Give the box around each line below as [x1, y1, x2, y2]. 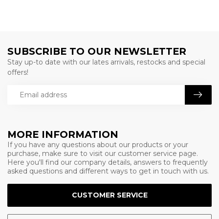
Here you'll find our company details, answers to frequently [7, 158, 208, 167]
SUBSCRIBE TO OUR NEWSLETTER [7, 45, 186, 57]
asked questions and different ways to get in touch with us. [7, 167, 209, 175]
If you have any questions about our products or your [7, 140, 188, 149]
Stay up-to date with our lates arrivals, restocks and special [7, 58, 205, 66]
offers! [7, 68, 28, 77]
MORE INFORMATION [7, 129, 118, 140]
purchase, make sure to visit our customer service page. [7, 149, 198, 158]
